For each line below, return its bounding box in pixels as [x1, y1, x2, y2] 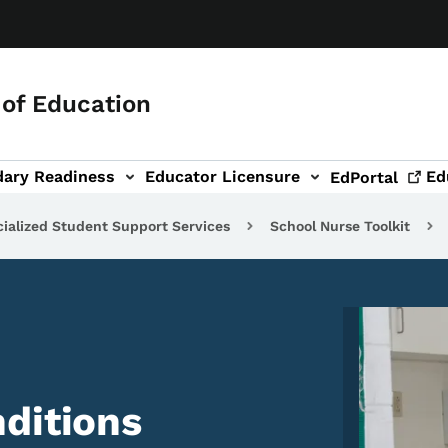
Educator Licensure [145, 167, 300, 186]
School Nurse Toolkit [270, 218, 410, 234]
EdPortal [330, 167, 398, 187]
